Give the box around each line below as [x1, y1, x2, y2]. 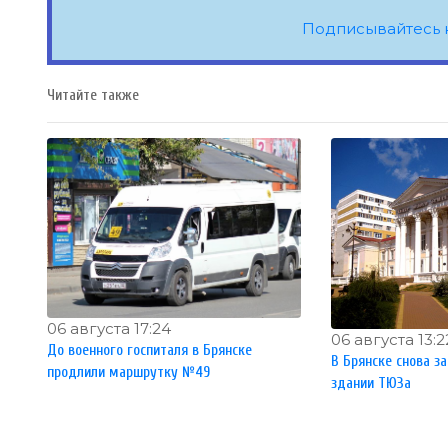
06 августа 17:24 [47, 318, 171, 338]
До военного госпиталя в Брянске [47, 341, 252, 359]
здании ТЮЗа [331, 374, 412, 392]
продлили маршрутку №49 [47, 363, 210, 381]
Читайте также [47, 87, 139, 104]
